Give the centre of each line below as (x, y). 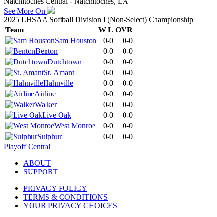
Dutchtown (65, 62)
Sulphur (49, 136)
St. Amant (59, 72)
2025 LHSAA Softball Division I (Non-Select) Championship (99, 19)
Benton (46, 51)
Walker (46, 104)
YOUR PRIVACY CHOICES (70, 205)
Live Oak (57, 115)
